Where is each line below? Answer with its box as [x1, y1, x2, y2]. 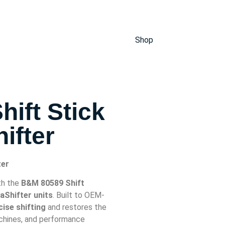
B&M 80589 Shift [21, 178, 84, 188]
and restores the [46, 202, 106, 212]
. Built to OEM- [53, 190, 104, 200]
